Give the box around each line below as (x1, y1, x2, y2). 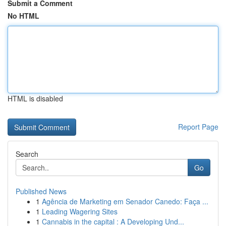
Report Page (178, 122, 218, 132)
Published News (16, 186, 67, 196)
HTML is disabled (8, 93, 63, 103)
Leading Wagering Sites (42, 206, 118, 216)
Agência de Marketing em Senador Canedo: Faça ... (42, 196, 208, 206)
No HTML (8, 11, 39, 21)
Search (16, 149, 38, 159)
